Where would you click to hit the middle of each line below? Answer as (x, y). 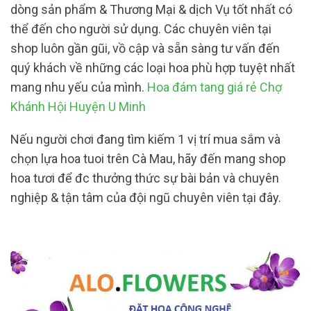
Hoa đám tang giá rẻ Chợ (215, 87)
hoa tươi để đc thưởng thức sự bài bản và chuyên (145, 178)
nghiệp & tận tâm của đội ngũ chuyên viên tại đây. (147, 198)
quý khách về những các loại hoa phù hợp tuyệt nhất (153, 67)
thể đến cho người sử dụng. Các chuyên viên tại (141, 28)
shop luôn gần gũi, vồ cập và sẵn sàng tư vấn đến (145, 48)
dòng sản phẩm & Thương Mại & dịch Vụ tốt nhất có (151, 9)
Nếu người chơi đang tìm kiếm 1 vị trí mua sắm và (145, 140)
